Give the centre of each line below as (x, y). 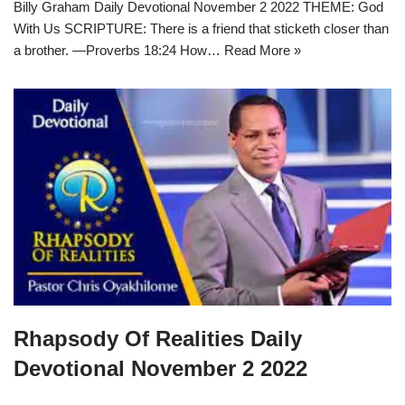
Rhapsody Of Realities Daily (158, 338)
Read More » (263, 51)
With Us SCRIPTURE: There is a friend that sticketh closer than (201, 29)
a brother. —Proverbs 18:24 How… (119, 51)
